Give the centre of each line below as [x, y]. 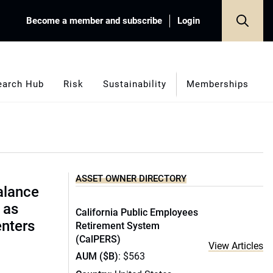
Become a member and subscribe [94, 20]
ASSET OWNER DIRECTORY [131, 179]
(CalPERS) [98, 239]
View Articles [236, 246]
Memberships [217, 84]
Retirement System [118, 226]
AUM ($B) [97, 256]
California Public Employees [137, 212]
